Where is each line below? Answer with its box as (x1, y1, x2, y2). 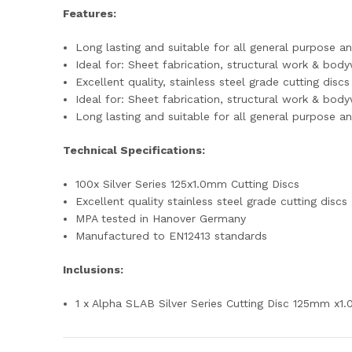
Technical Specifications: (63, 144, 205, 156)
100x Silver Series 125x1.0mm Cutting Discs (75, 178, 300, 190)
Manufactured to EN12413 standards (75, 229, 268, 242)
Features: (63, 7, 116, 20)
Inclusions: (63, 263, 123, 276)
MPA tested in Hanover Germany (75, 212, 251, 225)
